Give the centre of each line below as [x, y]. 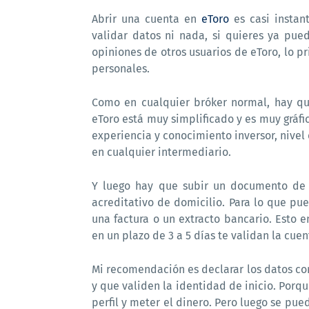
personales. [121, 69]
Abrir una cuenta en [147, 19]
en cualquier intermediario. [163, 152]
